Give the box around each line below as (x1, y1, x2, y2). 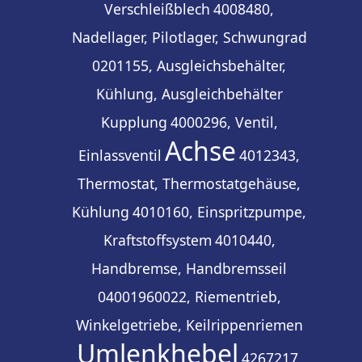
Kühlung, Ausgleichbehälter (95, 84, 283, 104)
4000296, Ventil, (170, 112, 278, 133)
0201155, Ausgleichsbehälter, (92, 56, 286, 76)
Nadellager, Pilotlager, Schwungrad (71, 27, 307, 48)
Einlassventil (78, 145, 162, 166)
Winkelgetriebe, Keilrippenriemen (75, 315, 303, 335)
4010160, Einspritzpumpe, (133, 202, 306, 222)
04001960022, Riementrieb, (97, 287, 281, 307)
